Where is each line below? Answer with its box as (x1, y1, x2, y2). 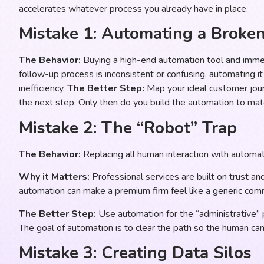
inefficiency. (19, 82, 67, 95)
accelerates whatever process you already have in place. (19, 2, 248, 16)
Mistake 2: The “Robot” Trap (19, 116, 237, 139)
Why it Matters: (19, 170, 90, 184)
